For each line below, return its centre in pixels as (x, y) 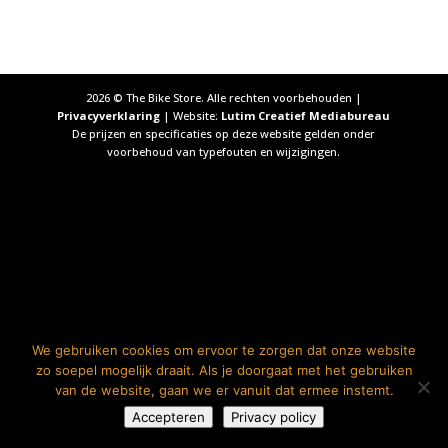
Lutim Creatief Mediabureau (306, 116)
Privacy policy (273, 417)
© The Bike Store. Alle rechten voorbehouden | (235, 98)
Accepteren (168, 417)
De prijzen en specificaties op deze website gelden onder (224, 134)
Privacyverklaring (109, 116)
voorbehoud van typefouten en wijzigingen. (224, 152)
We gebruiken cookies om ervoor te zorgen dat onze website (224, 350)
